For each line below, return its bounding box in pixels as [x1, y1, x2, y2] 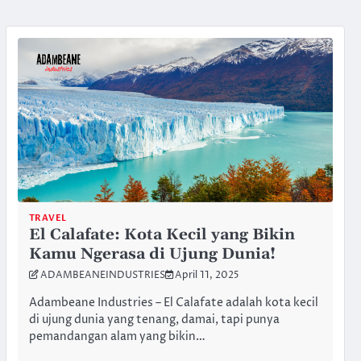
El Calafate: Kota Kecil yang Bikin [28, 225, 295, 246]
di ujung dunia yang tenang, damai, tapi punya [28, 312, 280, 329]
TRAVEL [28, 212, 67, 225]
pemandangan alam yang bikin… [28, 329, 205, 346]
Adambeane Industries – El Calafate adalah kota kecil [28, 295, 318, 312]
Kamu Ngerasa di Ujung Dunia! [28, 244, 276, 265]
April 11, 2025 [174, 269, 239, 283]
